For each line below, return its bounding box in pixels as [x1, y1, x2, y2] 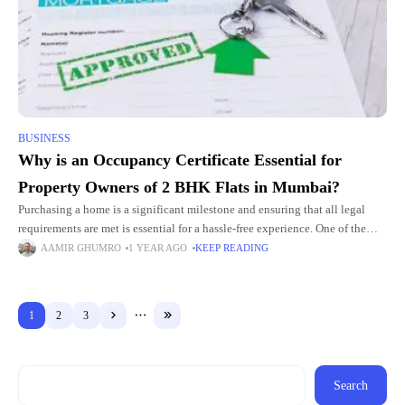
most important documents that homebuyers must [18, 241, 259, 254]
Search [334, 379, 368, 392]
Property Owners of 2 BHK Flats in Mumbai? [18, 178, 340, 196]
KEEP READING [195, 242, 268, 253]
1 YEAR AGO [128, 242, 188, 253]
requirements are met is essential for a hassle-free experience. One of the [18, 222, 366, 235]
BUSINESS [18, 132, 71, 145]
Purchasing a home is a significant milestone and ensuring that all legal [18, 203, 365, 216]
